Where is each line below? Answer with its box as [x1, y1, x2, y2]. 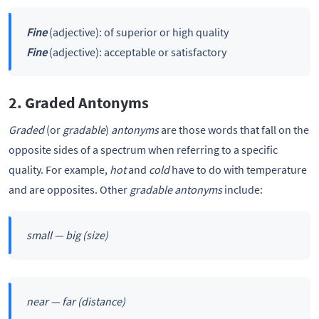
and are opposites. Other [9, 182, 130, 197]
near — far [26, 293, 78, 308]
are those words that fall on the [159, 122, 309, 137]
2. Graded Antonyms [9, 92, 149, 113]
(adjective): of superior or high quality [46, 24, 229, 39]
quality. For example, [9, 162, 110, 177]
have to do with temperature [172, 162, 307, 177]
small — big [26, 228, 80, 243]
